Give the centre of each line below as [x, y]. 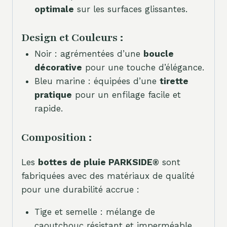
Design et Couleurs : [72, 38]
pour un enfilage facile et [126, 95]
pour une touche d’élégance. [143, 68]
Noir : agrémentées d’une [89, 54]
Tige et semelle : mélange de [94, 212]
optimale [54, 9]
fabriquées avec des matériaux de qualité [108, 176]
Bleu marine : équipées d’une [97, 81]
